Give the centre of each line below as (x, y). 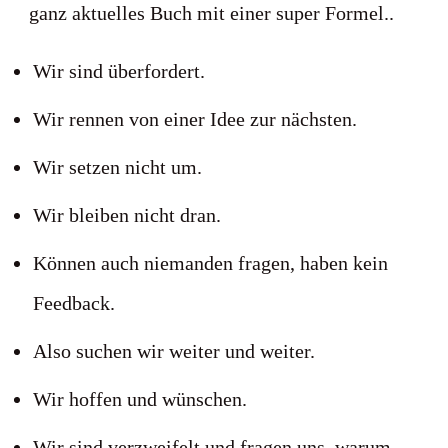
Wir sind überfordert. (119, 71)
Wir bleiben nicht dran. (127, 215)
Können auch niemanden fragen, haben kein (210, 263)
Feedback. (74, 303)
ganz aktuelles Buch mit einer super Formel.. (211, 13)
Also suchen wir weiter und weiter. (174, 351)
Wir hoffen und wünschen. (140, 399)
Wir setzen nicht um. (117, 167)
